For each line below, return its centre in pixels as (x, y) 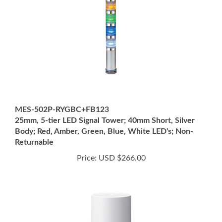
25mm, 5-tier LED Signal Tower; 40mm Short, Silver (105, 103)
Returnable (34, 125)
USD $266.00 (121, 141)
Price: (86, 141)
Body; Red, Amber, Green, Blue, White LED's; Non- (104, 114)
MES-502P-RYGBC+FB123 (62, 92)
